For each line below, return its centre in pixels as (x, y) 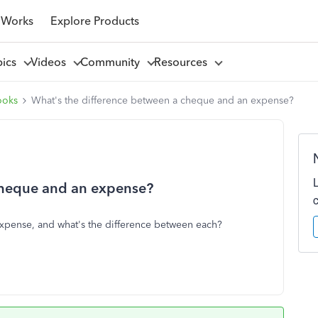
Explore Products (94, 21)
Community (113, 62)
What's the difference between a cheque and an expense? (163, 100)
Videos (51, 62)
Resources (183, 62)
